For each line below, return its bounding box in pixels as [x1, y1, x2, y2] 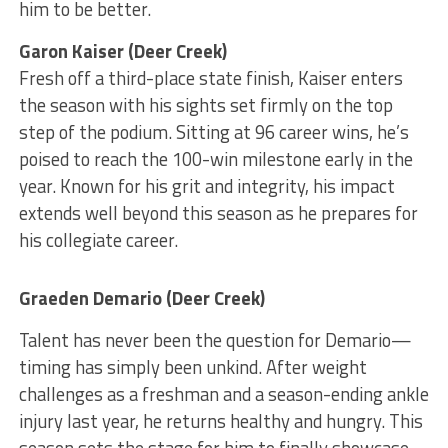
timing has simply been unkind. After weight [18, 353, 367, 382]
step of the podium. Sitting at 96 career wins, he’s [18, 118, 409, 147]
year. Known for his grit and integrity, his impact [18, 172, 395, 201]
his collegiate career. [18, 226, 178, 255]
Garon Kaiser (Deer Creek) [18, 37, 227, 66]
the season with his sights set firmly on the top [18, 91, 393, 120]
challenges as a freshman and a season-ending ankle [18, 380, 429, 409]
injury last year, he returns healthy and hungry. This [18, 407, 423, 436]
